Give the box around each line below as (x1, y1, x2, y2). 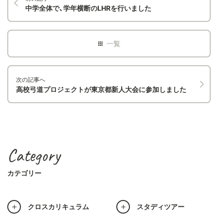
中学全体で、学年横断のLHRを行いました (25, 4, 151, 13)
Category (7, 144, 60, 167)
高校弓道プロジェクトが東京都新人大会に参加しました (16, 85, 186, 94)
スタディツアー (137, 202, 184, 211)
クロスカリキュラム (28, 202, 89, 211)
